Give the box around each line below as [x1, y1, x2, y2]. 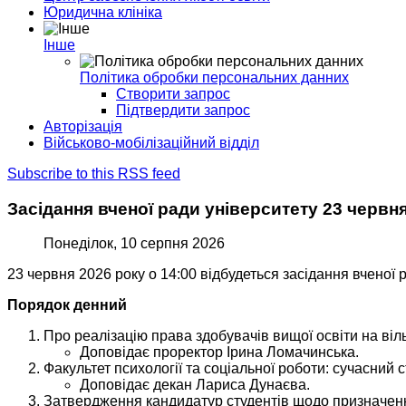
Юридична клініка [43, 5, 162, 20]
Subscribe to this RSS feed [7, 166, 180, 181]
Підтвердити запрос [116, 102, 250, 118]
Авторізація [43, 119, 122, 134]
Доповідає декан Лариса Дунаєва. [80, 377, 310, 393]
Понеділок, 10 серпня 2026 [43, 236, 225, 252]
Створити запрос [116, 86, 230, 101]
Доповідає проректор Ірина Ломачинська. [80, 344, 359, 361]
